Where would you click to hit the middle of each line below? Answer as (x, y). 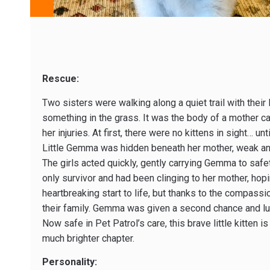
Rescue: (61, 79)
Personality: (70, 262)
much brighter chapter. (88, 238)
